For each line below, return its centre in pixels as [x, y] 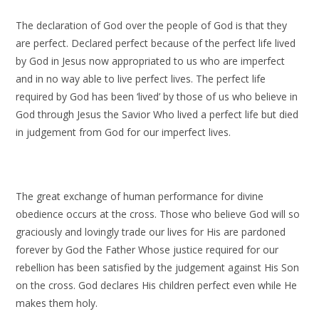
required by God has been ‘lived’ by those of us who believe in [157, 96]
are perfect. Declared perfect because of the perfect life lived [156, 43]
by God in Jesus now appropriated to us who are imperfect [151, 61]
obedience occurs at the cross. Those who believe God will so [158, 214]
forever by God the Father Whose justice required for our [147, 250]
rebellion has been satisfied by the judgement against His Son [158, 267]
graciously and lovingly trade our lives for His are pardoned [151, 232]
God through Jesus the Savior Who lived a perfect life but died [157, 114]
